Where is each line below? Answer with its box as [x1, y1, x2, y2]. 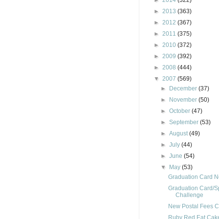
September [169, 119, 200, 126]
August [169, 130, 190, 137]
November [169, 96, 199, 103]
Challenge [175, 192, 203, 198]
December [169, 85, 199, 92]
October [169, 108, 192, 114]
